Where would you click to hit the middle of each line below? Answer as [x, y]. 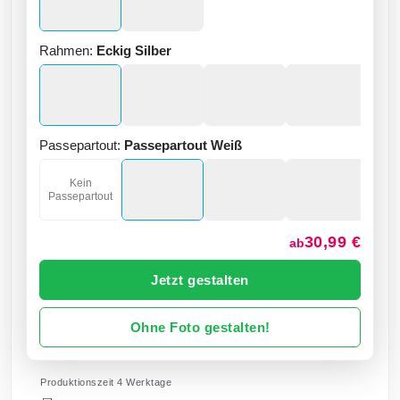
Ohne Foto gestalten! [200, 327]
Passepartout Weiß [183, 145]
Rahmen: [68, 50]
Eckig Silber [134, 50]
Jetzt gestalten [200, 280]
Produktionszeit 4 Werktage [106, 382]
